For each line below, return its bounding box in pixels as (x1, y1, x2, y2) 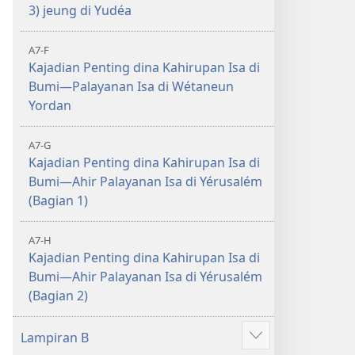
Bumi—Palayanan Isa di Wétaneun (29, 78, 234, 95)
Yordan (29, 97, 71, 114)
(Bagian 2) (29, 287, 88, 304)
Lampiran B (21, 329, 89, 346)
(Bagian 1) (29, 192, 88, 209)
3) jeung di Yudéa (29, 2, 132, 19)
